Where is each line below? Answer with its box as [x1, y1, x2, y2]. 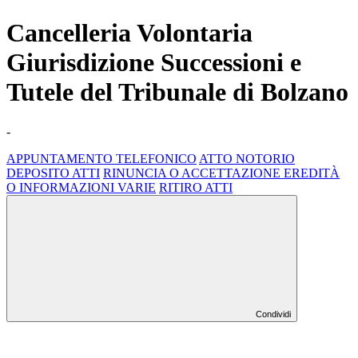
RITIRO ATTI [159, 180, 233, 194]
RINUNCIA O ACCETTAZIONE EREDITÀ [103, 165, 340, 180]
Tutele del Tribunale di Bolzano [6, 78, 348, 107]
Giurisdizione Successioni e [6, 48, 301, 78]
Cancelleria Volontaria [6, 18, 253, 48]
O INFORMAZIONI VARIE [6, 180, 156, 194]
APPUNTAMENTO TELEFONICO [6, 151, 197, 165]
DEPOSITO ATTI [6, 165, 100, 180]
